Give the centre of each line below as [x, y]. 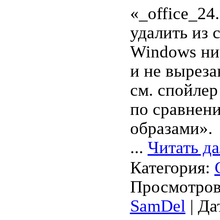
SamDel [158, 206]
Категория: [172, 168]
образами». [171, 128]
